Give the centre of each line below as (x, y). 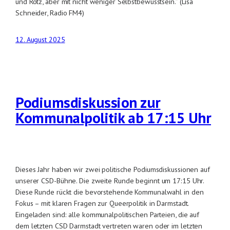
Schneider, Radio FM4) (50, 12)
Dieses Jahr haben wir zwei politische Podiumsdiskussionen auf (113, 169)
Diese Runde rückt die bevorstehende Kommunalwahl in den (110, 192)
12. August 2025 (40, 40)
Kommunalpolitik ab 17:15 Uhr (113, 118)
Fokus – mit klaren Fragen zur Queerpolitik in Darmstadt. (102, 203)
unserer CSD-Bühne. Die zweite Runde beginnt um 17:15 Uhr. (110, 181)
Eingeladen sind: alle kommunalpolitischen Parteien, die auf (108, 215)
